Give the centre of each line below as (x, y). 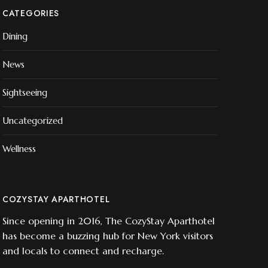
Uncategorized (33, 121)
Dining (15, 36)
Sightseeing (25, 92)
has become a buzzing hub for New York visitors (108, 236)
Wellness (19, 149)
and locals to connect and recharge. (83, 251)
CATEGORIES (31, 13)
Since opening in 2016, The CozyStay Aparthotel (109, 221)
